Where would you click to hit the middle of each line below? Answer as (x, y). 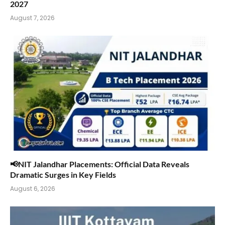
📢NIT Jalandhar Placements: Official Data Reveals (100, 164)
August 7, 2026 (32, 18)
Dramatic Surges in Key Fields (63, 175)
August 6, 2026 (33, 189)
